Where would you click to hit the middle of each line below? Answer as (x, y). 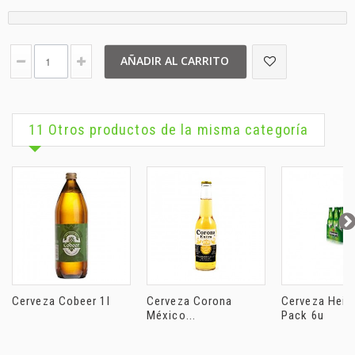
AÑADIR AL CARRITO (175, 61)
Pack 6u (303, 315)
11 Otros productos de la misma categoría (168, 130)
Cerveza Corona (190, 301)
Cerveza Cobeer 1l (61, 301)
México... (171, 315)
